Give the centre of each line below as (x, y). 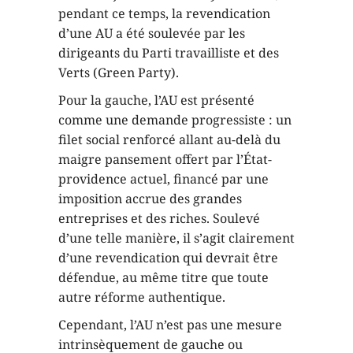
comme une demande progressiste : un (175, 120)
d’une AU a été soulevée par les (152, 33)
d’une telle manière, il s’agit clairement (176, 238)
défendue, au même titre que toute (163, 277)
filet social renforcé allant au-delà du (169, 139)
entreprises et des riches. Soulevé (159, 218)
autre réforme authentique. (142, 297)
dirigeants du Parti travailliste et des (169, 53)
